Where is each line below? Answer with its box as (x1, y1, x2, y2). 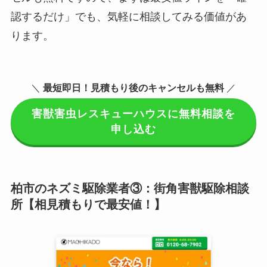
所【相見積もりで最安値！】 (10, 197, 166, 211)
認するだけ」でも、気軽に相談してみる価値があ (10, 10, 247, 23)
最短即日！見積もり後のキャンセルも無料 (43, 82, 224, 93)
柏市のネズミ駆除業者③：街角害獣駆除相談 (10, 181, 249, 195)
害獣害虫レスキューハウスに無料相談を (32, 107, 235, 120)
